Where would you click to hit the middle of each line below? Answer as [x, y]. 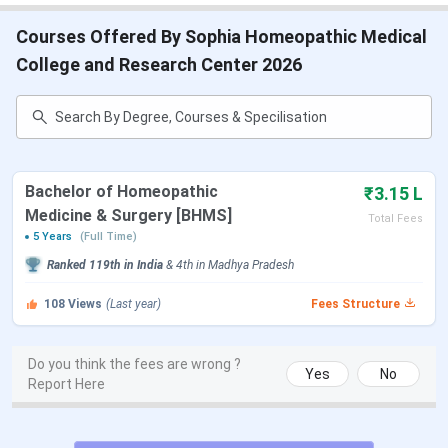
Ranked [68, 265]
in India [142, 265]
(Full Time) [108, 237]
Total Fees [395, 219]
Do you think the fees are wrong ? [134, 364]
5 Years [52, 237]
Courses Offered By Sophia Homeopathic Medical [221, 37]
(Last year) [133, 304]
